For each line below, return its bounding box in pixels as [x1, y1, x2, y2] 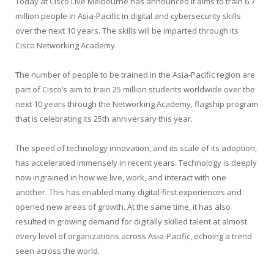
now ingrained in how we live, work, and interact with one [15, 171, 226, 183]
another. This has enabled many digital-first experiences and [15, 186, 242, 198]
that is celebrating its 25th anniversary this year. [15, 113, 193, 124]
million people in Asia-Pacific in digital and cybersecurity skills [15, 10, 241, 21]
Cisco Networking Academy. [15, 39, 117, 51]
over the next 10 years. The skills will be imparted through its [15, 24, 239, 36]
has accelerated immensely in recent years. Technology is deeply [15, 157, 257, 168]
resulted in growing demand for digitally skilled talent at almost [15, 215, 247, 227]
